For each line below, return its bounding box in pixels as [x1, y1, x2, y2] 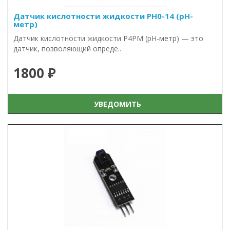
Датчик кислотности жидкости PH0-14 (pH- [13, 11, 193, 21]
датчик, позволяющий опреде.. [13, 44, 121, 53]
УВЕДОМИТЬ [89, 99, 141, 109]
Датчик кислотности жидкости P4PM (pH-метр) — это [13, 33, 203, 43]
